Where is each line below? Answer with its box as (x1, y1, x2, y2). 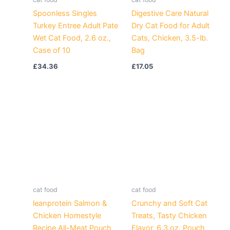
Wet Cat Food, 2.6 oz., (32, 33, 111, 43)
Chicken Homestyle (32, 210, 101, 220)
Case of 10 (32, 46, 70, 55)
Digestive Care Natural (131, 9, 208, 18)
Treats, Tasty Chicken (131, 210, 207, 220)
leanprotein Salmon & (32, 198, 107, 208)
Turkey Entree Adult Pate (32, 21, 118, 31)
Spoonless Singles (32, 9, 97, 18)
